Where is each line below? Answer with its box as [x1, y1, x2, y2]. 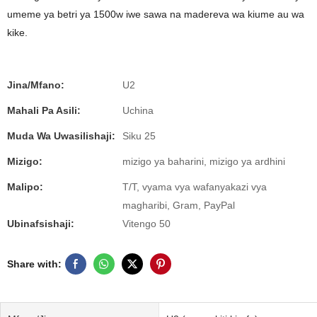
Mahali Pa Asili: [7, 105, 81, 116]
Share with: [7, 258, 62, 270]
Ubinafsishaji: [7, 218, 74, 229]
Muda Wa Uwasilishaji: [7, 130, 115, 142]
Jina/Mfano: [7, 79, 64, 91]
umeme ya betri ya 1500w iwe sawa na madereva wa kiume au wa [7, 8, 304, 20]
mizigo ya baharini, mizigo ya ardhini [122, 156, 285, 167]
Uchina [122, 105, 154, 116]
